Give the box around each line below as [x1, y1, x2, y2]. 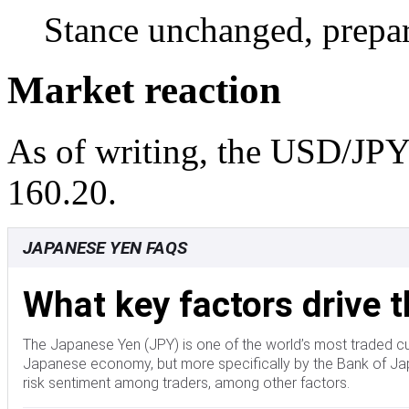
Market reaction [7, 68, 281, 112]
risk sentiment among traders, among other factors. [23, 374, 350, 393]
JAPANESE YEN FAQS [23, 237, 187, 259]
